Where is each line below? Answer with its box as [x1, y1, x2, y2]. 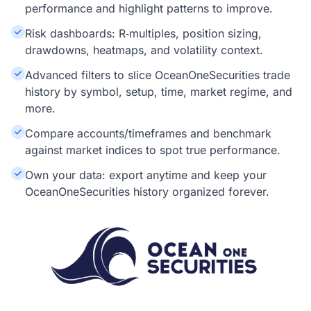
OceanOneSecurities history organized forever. [25, 185, 269, 199]
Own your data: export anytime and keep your [25, 168, 267, 182]
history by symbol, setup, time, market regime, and [25, 85, 292, 99]
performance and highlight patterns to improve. [25, 1, 273, 15]
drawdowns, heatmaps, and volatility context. [25, 43, 263, 57]
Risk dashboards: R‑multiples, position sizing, [25, 26, 262, 40]
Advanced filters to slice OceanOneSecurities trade [25, 68, 290, 82]
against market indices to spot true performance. [25, 143, 280, 157]
